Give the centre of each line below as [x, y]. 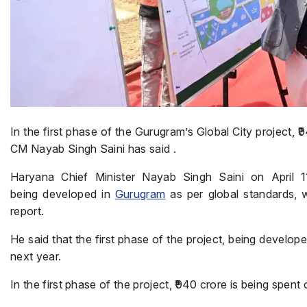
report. [27, 211]
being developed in [63, 194]
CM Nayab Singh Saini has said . [93, 149]
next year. [36, 256]
